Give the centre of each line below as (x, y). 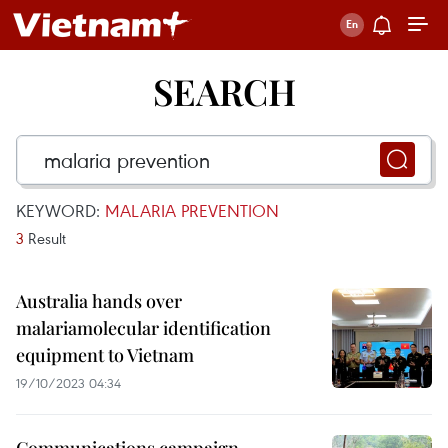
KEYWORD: (60, 210)
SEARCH (224, 91)
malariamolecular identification (143, 328)
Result (45, 238)
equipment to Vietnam (105, 355)
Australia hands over (99, 301)
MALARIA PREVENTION (192, 210)
